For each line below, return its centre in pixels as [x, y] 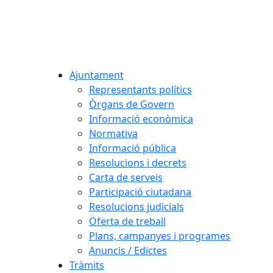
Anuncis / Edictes [128, 250]
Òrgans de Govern [132, 104]
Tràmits [87, 265]
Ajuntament [97, 75]
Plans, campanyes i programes [160, 236]
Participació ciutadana [140, 192]
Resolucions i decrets [138, 162]
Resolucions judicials [136, 206]
